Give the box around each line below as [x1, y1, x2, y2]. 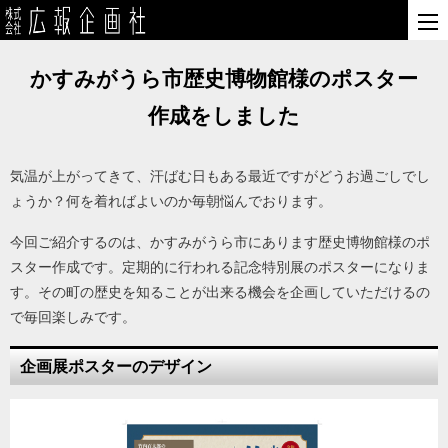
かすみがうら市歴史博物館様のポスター [30, 67, 418, 90]
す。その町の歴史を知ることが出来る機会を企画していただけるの [10, 284, 430, 300]
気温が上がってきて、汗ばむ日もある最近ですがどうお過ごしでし [10, 168, 430, 184]
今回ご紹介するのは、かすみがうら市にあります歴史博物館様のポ [10, 234, 430, 250]
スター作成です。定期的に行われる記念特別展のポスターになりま [10, 259, 430, 275]
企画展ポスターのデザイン [20, 358, 212, 375]
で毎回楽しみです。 [10, 309, 136, 325]
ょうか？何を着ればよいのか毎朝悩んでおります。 [10, 193, 332, 209]
